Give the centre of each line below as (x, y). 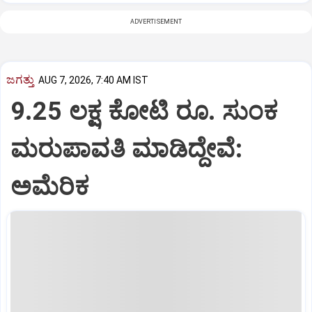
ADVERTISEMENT (156, 22)
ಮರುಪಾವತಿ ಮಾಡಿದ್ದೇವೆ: (126, 149)
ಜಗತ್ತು (20, 79)
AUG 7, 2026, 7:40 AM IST (93, 80)
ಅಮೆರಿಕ (50, 186)
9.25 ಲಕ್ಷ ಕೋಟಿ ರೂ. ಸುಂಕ (145, 111)
